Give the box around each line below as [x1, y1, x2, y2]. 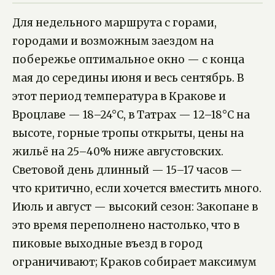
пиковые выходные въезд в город [12, 237, 203, 251]
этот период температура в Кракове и [12, 90, 226, 104]
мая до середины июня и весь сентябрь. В [12, 71, 244, 85]
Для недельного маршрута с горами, [12, 16, 217, 30]
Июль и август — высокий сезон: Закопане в [12, 200, 258, 214]
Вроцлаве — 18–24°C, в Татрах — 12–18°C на [12, 108, 250, 122]
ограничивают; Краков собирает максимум [12, 255, 257, 269]
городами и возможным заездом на [12, 34, 214, 48]
